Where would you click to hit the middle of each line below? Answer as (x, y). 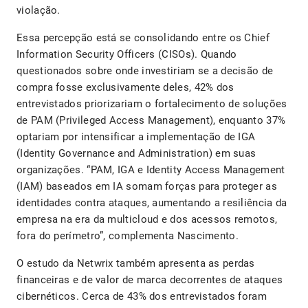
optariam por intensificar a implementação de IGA (136, 137)
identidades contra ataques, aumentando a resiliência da (152, 203)
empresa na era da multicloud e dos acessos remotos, (147, 220)
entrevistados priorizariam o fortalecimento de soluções (152, 104)
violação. (38, 11)
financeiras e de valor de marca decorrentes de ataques (150, 280)
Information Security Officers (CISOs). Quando (127, 55)
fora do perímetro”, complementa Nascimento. (128, 236)
